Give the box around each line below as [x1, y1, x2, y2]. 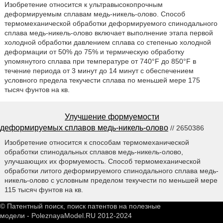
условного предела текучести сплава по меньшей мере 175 [4, 76, 200, 84]
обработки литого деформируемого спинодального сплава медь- [4, 166, 219, 175]
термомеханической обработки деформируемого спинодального [4, 19, 218, 27]
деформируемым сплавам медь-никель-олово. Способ [4, 9, 185, 18]
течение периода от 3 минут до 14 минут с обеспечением [4, 66, 194, 75]
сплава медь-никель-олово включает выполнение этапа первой [4, 28, 213, 37]
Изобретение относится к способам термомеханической [4, 138, 189, 146]
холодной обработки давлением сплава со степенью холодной [4, 38, 211, 46]
